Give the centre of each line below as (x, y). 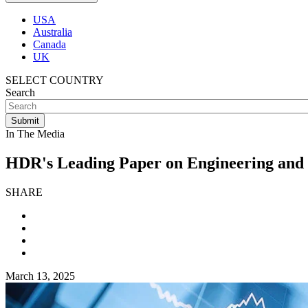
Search (20, 92)
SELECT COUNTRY (55, 80)
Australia (53, 32)
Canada (49, 44)
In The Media (35, 134)
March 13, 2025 (40, 276)
